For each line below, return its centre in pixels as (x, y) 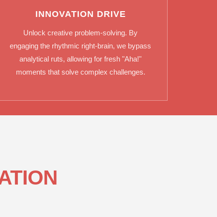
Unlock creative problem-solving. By (80, 33)
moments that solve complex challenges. (80, 72)
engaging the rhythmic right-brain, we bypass (80, 46)
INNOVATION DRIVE (80, 14)
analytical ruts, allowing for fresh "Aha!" (80, 59)
